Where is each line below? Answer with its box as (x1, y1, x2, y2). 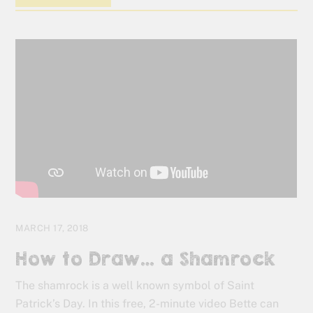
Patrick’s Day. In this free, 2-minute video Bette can (15, 297, 279, 311)
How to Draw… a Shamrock (15, 247, 276, 270)
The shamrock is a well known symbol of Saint (15, 279, 255, 293)
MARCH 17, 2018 (15, 222, 89, 233)
